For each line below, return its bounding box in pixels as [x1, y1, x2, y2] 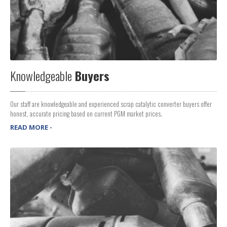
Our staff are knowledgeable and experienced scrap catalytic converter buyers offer [10, 98, 212, 109]
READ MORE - [10, 122, 52, 132]
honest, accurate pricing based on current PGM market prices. [10, 108, 162, 119]
